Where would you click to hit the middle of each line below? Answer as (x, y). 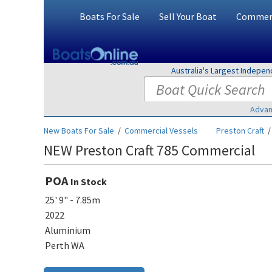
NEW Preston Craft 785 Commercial (149, 150)
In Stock (89, 182)
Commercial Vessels (161, 131)
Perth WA (65, 245)
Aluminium (68, 230)
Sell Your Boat (188, 16)
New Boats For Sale (79, 131)
